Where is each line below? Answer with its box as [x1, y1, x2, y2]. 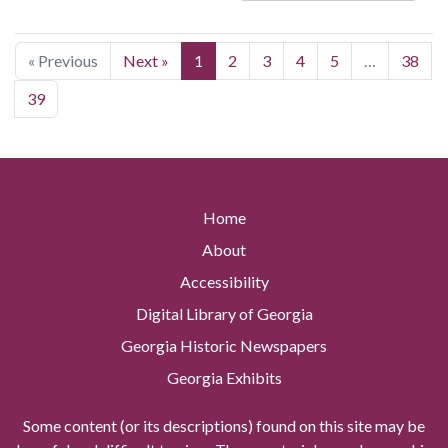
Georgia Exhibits [166, 368, 282, 388]
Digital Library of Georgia [135, 304, 313, 324]
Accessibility [179, 272, 269, 292]
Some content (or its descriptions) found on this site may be [23, 416, 425, 436]
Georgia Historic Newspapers [121, 336, 327, 356]
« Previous [28, 51, 98, 71]
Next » [123, 51, 169, 71]
